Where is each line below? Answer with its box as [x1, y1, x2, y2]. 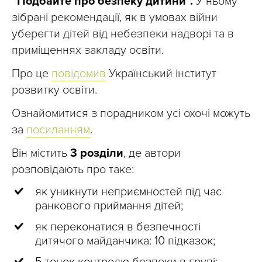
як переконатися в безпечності [35, 220, 201, 235]
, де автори [123, 146, 181, 161]
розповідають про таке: [12, 163, 134, 177]
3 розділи [70, 146, 123, 161]
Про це [12, 67, 51, 81]
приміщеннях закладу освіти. [12, 43, 164, 58]
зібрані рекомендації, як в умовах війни [12, 11, 218, 25]
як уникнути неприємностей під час [35, 185, 222, 199]
